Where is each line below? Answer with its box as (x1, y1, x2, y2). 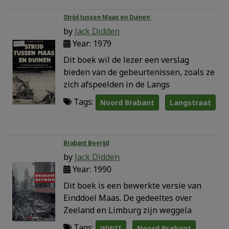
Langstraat (170, 97, 211, 107)
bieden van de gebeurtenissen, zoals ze (63, 66, 215, 78)
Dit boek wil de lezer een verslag (63, 54, 189, 65)
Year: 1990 (71, 163, 111, 175)
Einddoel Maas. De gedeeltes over (63, 192, 192, 203)
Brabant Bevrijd (63, 139, 109, 147)
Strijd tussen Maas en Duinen (63, 13, 151, 21)
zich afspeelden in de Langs (63, 78, 170, 90)
